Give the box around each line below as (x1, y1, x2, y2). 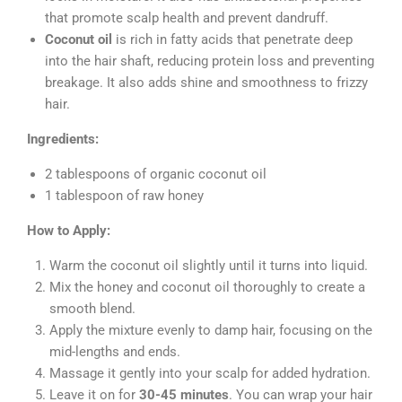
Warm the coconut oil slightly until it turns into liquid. (49, 257, 368, 274)
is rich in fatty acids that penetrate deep (112, 31, 353, 48)
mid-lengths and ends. (49, 343, 180, 360)
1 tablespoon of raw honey (45, 187, 204, 204)
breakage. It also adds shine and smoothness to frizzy (45, 74, 368, 91)
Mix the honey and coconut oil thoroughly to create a (49, 278, 365, 295)
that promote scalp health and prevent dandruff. (45, 9, 328, 26)
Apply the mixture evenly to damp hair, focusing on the (49, 321, 372, 338)
